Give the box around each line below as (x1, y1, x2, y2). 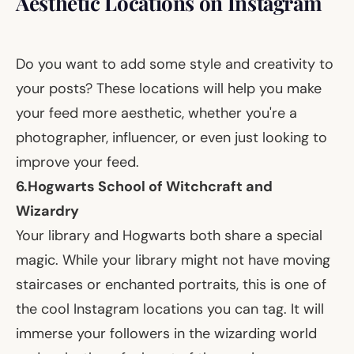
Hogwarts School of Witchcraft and (28, 176, 273, 196)
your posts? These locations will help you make (16, 78, 322, 98)
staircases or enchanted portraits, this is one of (16, 274, 326, 294)
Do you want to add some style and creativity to (16, 54, 333, 73)
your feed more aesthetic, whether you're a (16, 103, 297, 122)
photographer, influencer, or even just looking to (16, 127, 327, 147)
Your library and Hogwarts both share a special (16, 225, 322, 245)
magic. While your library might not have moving (16, 250, 330, 269)
